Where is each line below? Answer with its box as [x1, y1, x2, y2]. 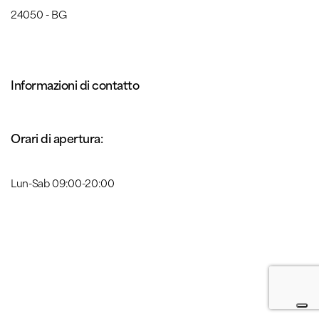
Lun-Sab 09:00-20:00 [11, 174, 115, 191]
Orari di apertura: [11, 128, 103, 147]
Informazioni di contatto [11, 75, 140, 93]
